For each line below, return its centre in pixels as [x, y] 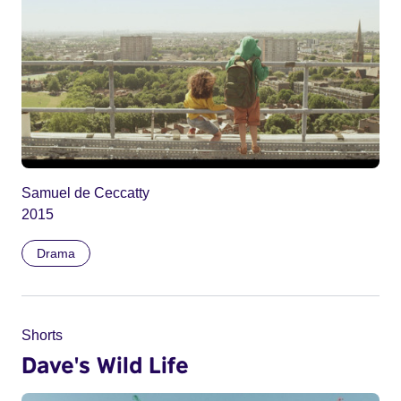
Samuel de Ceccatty [85, 192]
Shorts [42, 335]
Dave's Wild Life [105, 364]
